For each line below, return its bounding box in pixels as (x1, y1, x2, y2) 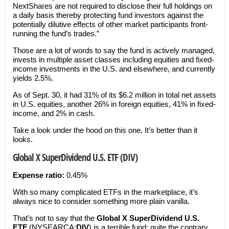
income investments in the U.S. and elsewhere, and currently (12, 64, 215, 73)
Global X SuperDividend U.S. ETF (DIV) (12, 151, 138, 164)
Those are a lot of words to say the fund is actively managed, (12, 46, 215, 55)
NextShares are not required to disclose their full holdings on (12, 2, 212, 10)
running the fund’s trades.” (12, 29, 99, 38)
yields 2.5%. (12, 74, 53, 82)
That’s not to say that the (12, 214, 97, 222)
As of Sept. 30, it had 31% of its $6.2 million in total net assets (12, 90, 216, 99)
